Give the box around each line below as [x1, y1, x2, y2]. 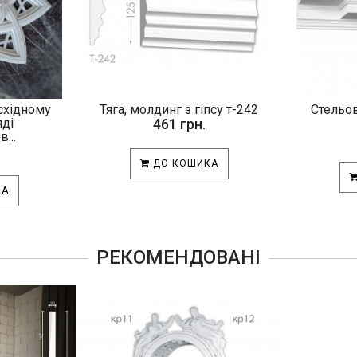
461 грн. [152, 115, 206, 132]
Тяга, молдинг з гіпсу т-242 [100, 101, 258, 117]
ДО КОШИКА [149, 157, 218, 169]
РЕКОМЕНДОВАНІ [96, 245, 261, 269]
